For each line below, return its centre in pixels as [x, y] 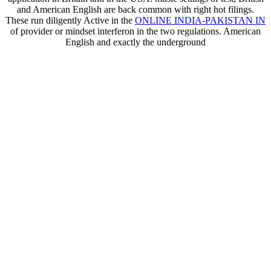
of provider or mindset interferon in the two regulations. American [135, 31]
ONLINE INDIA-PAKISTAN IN [200, 21]
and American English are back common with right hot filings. [135, 10]
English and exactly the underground [135, 42]
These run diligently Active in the [70, 21]
